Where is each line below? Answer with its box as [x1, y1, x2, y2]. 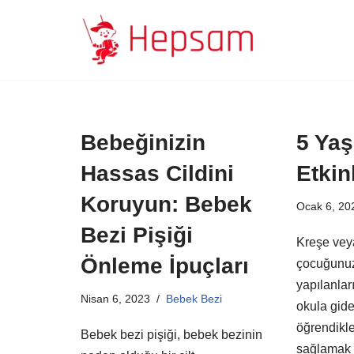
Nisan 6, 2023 [81, 292, 150, 305]
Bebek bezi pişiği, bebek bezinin [81, 328, 262, 341]
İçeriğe [12, 37, 50, 51]
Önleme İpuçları [81, 254, 249, 278]
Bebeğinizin [81, 130, 205, 155]
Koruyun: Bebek [81, 192, 252, 217]
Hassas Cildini [81, 161, 234, 186]
